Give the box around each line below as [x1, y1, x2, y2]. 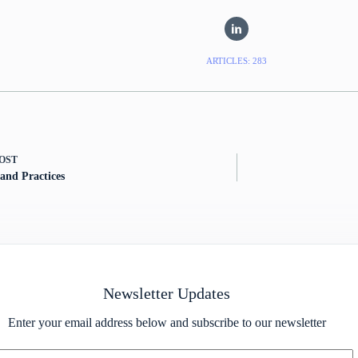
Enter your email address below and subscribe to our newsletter [7, 315, 326, 329]
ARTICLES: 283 [205, 55, 267, 66]
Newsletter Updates [103, 284, 231, 302]
